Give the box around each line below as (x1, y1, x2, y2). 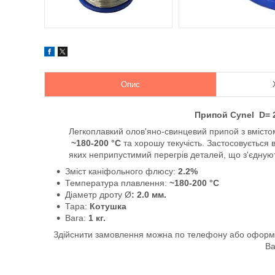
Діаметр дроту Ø (65, 190, 131, 199)
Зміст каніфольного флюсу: (65, 166, 178, 176)
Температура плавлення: (65, 178, 169, 188)
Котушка (90, 201, 126, 211)
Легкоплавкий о (69, 126, 131, 136)
